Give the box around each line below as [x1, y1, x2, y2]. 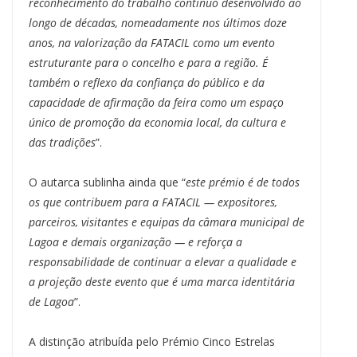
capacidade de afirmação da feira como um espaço [29, 95, 284, 111]
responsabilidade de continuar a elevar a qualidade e [29, 254, 296, 270]
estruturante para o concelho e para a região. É [29, 55, 268, 71]
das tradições [29, 135, 96, 151]
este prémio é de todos [186, 175, 300, 190]
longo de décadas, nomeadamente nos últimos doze [29, 15, 287, 31]
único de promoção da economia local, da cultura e [29, 115, 286, 131]
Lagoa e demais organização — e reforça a [29, 234, 242, 250]
